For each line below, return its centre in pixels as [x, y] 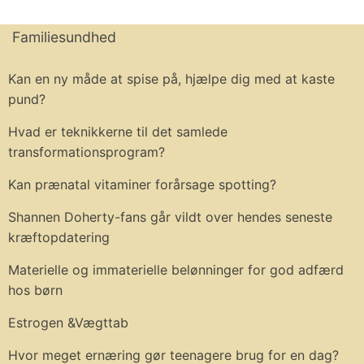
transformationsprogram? [87, 152]
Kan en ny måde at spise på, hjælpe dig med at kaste [171, 78]
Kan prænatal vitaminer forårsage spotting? [142, 184]
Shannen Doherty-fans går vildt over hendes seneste [170, 217]
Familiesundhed [64, 37]
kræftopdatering [59, 237]
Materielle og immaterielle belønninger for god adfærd [176, 269]
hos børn [35, 290]
